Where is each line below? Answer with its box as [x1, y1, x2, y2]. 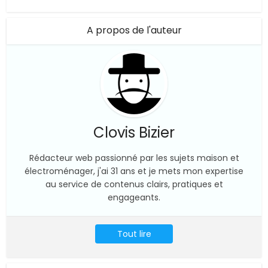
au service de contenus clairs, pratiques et [45, 178, 223, 190]
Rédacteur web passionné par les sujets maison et [29, 152, 239, 164]
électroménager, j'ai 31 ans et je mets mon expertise [25, 165, 243, 177]
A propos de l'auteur [86, 23, 182, 37]
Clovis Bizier [93, 123, 175, 142]
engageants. [108, 191, 160, 203]
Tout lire [117, 228, 151, 240]
